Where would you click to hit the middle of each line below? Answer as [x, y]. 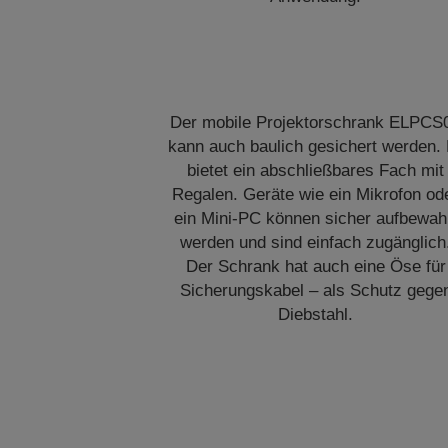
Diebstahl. [316, 314]
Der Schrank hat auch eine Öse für [315, 266]
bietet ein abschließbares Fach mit [316, 170]
